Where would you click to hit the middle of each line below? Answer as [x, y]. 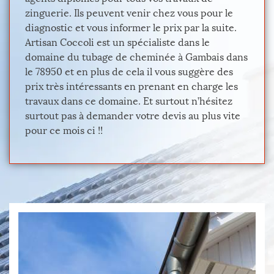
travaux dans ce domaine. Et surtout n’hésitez [129, 101]
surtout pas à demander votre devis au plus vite [133, 116]
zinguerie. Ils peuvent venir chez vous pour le [129, 13]
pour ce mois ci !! [64, 131]
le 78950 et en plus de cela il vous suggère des [129, 72]
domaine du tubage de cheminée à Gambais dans [136, 57]
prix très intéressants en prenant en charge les [131, 87]
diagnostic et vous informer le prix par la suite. [131, 28]
